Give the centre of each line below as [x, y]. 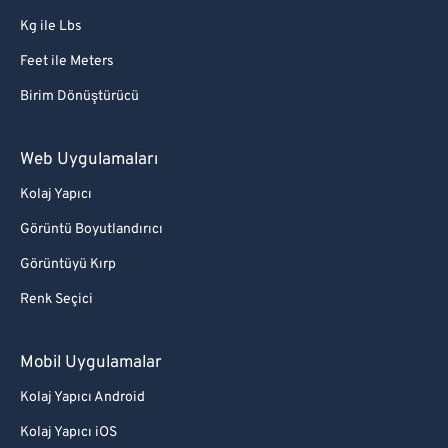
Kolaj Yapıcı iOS [68, 432]
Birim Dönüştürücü [79, 96]
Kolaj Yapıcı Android [82, 397]
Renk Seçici [56, 299]
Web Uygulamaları [89, 160]
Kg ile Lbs [51, 26]
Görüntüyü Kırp [68, 264]
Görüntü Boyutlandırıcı [91, 229]
